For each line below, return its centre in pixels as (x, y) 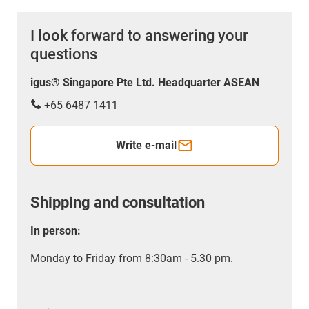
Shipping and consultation (118, 202)
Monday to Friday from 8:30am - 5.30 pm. (132, 258)
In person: (56, 230)
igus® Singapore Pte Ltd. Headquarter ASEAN (145, 82)
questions (64, 54)
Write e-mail (146, 145)
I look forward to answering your (139, 35)
